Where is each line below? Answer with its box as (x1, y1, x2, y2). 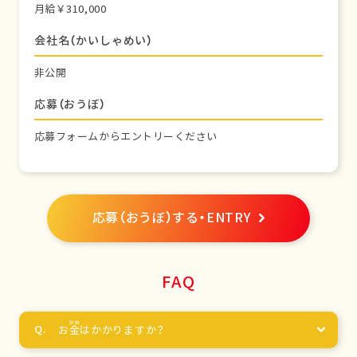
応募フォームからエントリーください (33, 130, 218, 143)
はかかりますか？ (80, 324, 166, 337)
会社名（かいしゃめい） (33, 33, 154, 48)
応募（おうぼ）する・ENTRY (92, 210, 251, 226)
